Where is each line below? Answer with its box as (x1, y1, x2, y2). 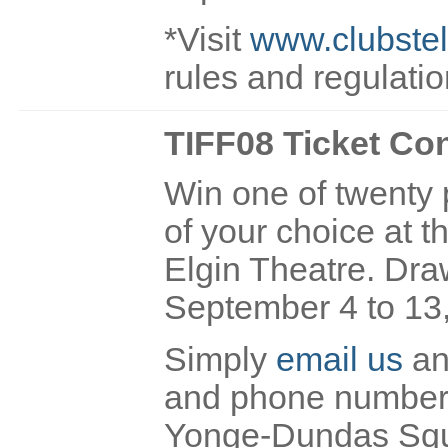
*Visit (164, 19, 250, 58)
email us (276, 340, 403, 379)
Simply (164, 340, 276, 379)
